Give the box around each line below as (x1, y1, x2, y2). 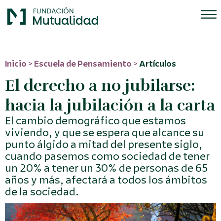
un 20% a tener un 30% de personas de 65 (5, 161, 208, 175)
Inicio (5, 58, 27, 69)
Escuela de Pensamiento (34, 58, 132, 69)
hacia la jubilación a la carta (5, 95, 215, 115)
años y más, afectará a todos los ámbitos (5, 173, 207, 187)
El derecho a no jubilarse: (5, 75, 195, 95)
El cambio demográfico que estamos (5, 113, 186, 128)
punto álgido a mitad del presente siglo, (5, 137, 202, 151)
